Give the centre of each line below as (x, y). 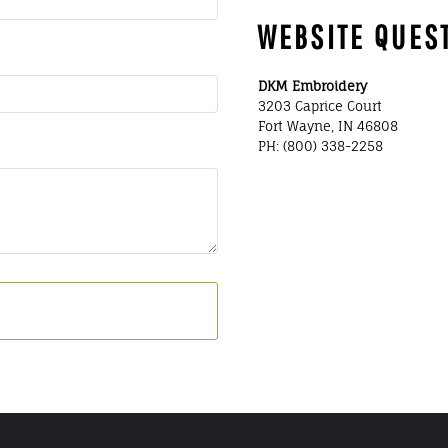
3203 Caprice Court (319, 106)
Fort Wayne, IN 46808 (327, 126)
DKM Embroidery (312, 86)
